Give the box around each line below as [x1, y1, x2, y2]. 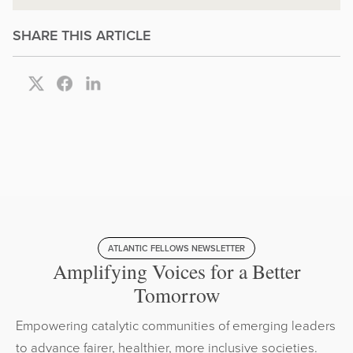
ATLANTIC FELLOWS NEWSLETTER [108, 242, 245, 255]
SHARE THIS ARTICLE [13, 25, 150, 46]
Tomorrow [133, 281, 220, 309]
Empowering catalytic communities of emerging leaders [16, 316, 336, 335]
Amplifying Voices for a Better [52, 258, 301, 285]
